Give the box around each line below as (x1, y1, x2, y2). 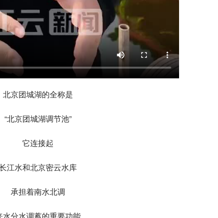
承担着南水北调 (10, 186, 65, 198)
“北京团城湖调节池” (4, 113, 72, 125)
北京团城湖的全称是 (2, 89, 73, 100)
